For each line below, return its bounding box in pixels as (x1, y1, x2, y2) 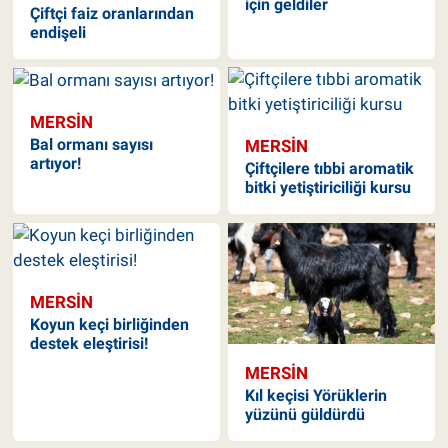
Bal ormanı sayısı (29, 135, 153, 155)
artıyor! (29, 154, 81, 174)
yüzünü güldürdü (245, 404, 366, 424)
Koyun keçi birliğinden (29, 314, 189, 334)
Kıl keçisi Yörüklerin (245, 385, 388, 405)
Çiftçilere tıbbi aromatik (245, 159, 415, 179)
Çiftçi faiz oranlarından (29, 3, 194, 23)
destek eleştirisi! (29, 333, 148, 353)
